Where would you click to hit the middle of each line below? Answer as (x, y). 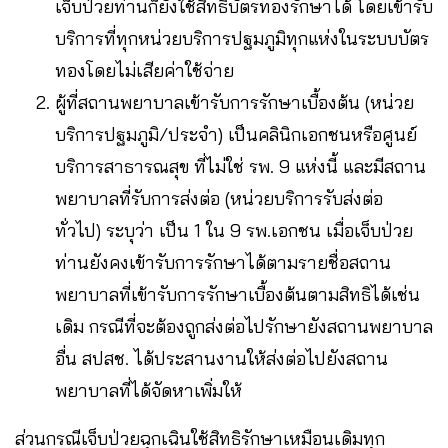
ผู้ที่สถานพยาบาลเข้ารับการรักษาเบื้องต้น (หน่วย (234, 103)
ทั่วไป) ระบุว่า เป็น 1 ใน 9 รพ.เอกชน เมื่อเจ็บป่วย (234, 231)
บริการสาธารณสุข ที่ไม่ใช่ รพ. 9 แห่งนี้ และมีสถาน (240, 167)
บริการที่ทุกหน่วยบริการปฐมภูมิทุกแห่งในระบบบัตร (242, 39)
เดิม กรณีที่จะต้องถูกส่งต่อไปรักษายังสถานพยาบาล (244, 327)
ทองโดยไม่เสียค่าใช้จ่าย (147, 71)
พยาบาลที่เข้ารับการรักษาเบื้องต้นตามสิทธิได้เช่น (237, 295)
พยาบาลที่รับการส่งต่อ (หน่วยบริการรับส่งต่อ (219, 199)
